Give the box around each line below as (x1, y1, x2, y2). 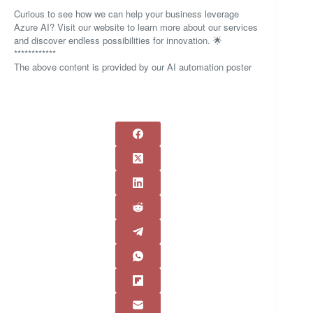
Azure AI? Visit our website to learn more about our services (14, 20, 258, 34)
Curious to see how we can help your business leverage (14, 6, 239, 20)
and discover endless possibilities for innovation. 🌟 (14, 33, 222, 47)
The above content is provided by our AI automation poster (14, 59, 252, 73)
